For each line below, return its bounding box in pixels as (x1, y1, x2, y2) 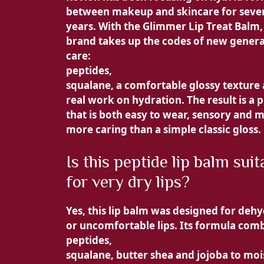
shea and (150, 248, 197, 262)
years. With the (66, 19, 143, 33)
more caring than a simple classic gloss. (66, 122, 261, 136)
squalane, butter (66, 248, 150, 262)
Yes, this (66, 204, 108, 218)
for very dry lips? (66, 172, 190, 192)
